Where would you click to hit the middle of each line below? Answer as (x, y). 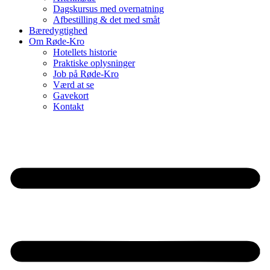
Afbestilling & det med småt (106, 20)
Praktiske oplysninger (94, 63)
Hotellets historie (85, 52)
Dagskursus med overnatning (108, 9)
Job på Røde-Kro (86, 74)
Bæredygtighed (58, 30)
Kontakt (68, 106)
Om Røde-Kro (57, 41)
